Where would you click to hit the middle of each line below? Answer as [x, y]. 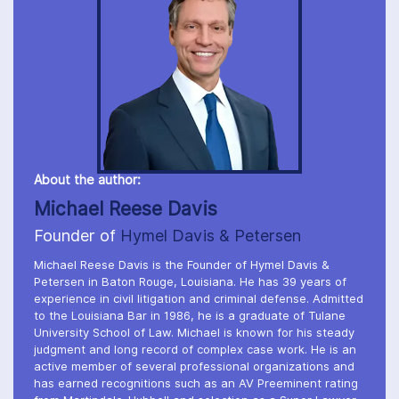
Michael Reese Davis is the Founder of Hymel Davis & [182, 265]
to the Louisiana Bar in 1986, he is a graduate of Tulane [190, 316]
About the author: [87, 180]
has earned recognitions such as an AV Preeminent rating [196, 384]
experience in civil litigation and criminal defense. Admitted [199, 299]
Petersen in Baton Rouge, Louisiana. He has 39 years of [190, 282]
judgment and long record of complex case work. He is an [195, 350]
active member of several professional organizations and [194, 367]
